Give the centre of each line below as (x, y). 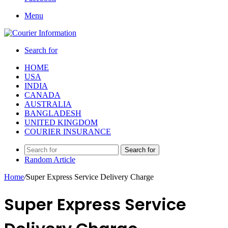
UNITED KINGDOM (61, 122)
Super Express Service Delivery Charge (90, 177)
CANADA (42, 95)
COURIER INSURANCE (68, 132)
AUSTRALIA (48, 104)
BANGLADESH (53, 113)
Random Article (50, 160)
